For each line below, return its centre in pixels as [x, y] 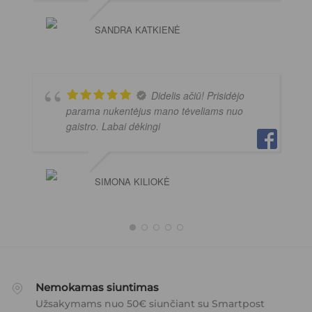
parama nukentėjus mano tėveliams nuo [155, 110]
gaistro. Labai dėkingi [113, 126]
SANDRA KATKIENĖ [138, 29]
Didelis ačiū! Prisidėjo [198, 95]
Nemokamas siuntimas [97, 287]
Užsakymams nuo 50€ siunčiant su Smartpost [150, 303]
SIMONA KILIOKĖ [132, 181]
